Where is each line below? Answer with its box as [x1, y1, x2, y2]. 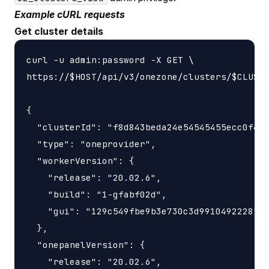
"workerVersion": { [26, 154, 134, 166]
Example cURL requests [14, 8, 125, 20]
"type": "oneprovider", [26, 138, 156, 150]
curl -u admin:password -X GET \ [26, 53, 194, 65]
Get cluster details [14, 25, 103, 37]
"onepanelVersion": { [26, 238, 145, 250]
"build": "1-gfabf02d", [26, 188, 167, 200]
